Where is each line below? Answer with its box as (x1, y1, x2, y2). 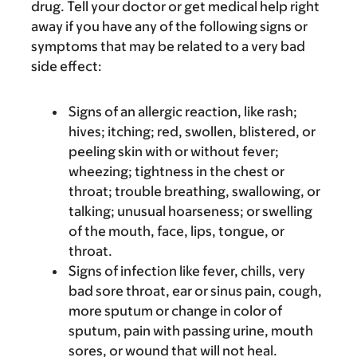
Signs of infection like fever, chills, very (69, 263, 305, 279)
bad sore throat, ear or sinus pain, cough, (69, 283, 322, 299)
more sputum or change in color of (69, 303, 282, 319)
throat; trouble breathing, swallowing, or (69, 183, 320, 199)
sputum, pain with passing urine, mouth (69, 323, 313, 339)
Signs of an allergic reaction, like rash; (69, 104, 297, 120)
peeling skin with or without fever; (69, 143, 279, 159)
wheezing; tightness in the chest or (69, 163, 284, 179)
